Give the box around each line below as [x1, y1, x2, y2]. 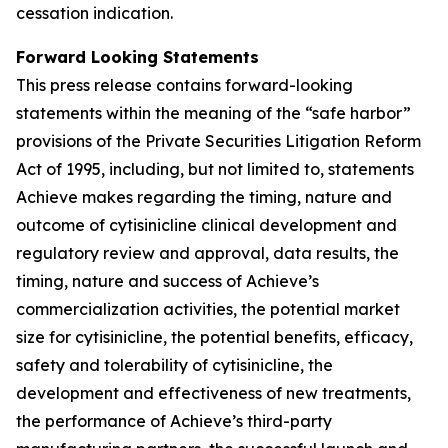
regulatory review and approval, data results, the [16, 243, 399, 263]
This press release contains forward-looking [16, 75, 353, 95]
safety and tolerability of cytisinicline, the [16, 355, 333, 375]
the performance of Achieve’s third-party [16, 411, 332, 431]
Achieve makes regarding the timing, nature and [16, 187, 392, 207]
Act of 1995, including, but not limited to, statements [16, 159, 414, 179]
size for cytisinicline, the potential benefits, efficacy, [16, 327, 413, 347]
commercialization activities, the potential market [16, 299, 400, 319]
